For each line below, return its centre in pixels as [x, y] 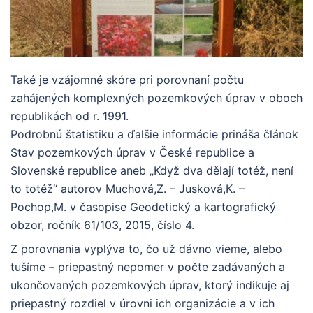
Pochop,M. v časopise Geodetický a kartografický [143, 207]
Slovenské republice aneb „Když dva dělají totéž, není [152, 171]
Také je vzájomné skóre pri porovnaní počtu [127, 80]
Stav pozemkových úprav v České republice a [132, 153]
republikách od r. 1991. [70, 116]
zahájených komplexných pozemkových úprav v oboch [156, 98]
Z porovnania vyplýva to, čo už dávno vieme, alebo [146, 249]
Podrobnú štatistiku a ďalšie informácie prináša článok [154, 134]
